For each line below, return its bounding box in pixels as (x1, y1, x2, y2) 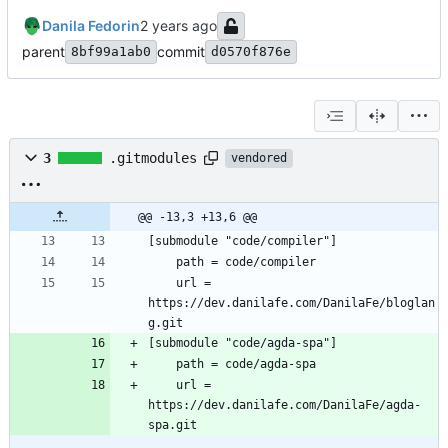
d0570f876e (211, 44, 291, 60)
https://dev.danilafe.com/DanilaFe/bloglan (148, 296, 435, 311)
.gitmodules (109, 150, 197, 167)
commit (157, 43, 205, 61)
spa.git (148, 418, 197, 433)
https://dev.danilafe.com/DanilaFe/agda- (148, 398, 421, 413)
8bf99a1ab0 (71, 44, 151, 60)
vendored (231, 150, 287, 165)
